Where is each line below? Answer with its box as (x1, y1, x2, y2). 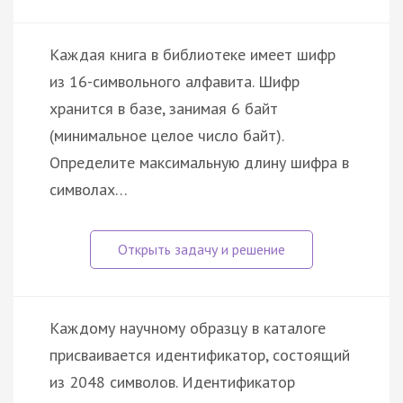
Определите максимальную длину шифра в (49, 151, 349, 173)
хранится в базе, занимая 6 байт (49, 97, 278, 119)
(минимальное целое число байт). (49, 124, 283, 146)
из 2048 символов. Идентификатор (49, 371, 295, 392)
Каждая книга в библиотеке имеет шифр (49, 43, 336, 65)
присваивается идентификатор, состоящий (49, 344, 350, 365)
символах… (49, 178, 128, 200)
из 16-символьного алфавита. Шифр (49, 70, 300, 92)
